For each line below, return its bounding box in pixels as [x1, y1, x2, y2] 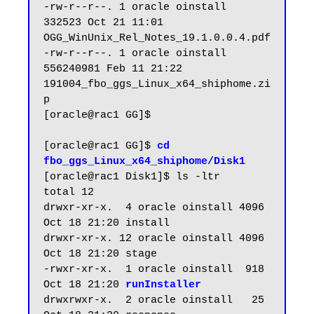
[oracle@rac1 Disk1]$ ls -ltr [43, 171, 220, 184]
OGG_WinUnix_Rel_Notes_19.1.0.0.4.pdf [43, 32, 271, 45]
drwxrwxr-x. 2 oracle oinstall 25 [43, 294, 264, 307]
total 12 [43, 186, 94, 199]
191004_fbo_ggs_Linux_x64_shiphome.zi [43, 78, 271, 91]
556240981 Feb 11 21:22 [43, 63, 182, 76]
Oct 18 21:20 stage [43, 248, 157, 261]
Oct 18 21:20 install [43, 217, 170, 230]
